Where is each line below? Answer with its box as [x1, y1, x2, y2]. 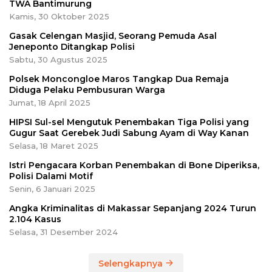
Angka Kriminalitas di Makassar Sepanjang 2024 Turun [9, 202, 256, 214]
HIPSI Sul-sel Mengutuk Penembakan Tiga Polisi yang [9, 116, 249, 127]
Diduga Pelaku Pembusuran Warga [9, 84, 165, 95]
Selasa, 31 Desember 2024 [9, 226, 118, 237]
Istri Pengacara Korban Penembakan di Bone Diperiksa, [9, 159, 259, 171]
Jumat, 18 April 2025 [9, 97, 90, 107]
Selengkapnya [98, 257, 165, 269]
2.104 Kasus [9, 213, 61, 225]
